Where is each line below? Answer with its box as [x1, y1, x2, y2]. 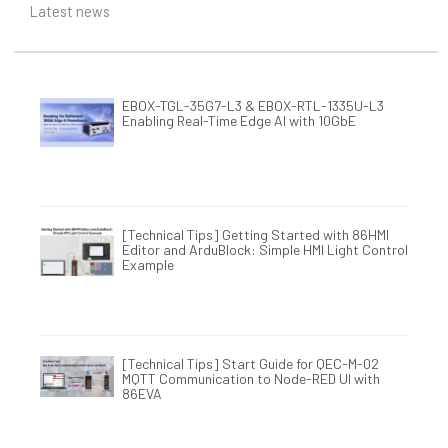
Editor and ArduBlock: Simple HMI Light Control [121, 241, 408, 259]
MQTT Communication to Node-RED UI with [121, 369, 380, 387]
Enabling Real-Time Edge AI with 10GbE [121, 112, 356, 130]
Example [121, 256, 174, 274]
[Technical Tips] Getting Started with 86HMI [121, 226, 389, 244]
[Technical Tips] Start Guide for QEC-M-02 [121, 354, 379, 372]
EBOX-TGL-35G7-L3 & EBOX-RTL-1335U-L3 [121, 97, 384, 115]
